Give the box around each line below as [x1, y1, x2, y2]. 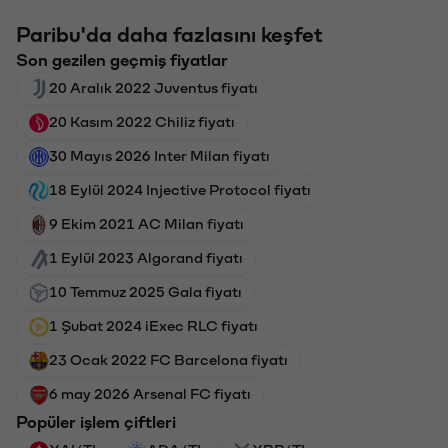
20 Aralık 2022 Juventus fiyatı [49, 79, 258, 94]
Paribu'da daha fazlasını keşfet [16, 23, 323, 44]
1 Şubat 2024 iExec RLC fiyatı [49, 317, 258, 332]
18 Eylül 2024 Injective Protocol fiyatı [49, 181, 311, 196]
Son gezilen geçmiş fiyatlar [16, 50, 228, 67]
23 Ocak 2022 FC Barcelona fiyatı [49, 351, 288, 366]
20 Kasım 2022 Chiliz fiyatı [49, 113, 235, 128]
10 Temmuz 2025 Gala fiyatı [49, 283, 242, 298]
